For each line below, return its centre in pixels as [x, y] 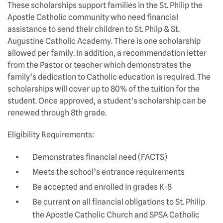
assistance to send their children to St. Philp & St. [94, 29]
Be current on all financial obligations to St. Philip [119, 202]
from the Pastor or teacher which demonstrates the [99, 65]
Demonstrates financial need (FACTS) [100, 157]
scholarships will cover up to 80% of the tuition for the [104, 89]
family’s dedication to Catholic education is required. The [109, 77]
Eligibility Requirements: [51, 134]
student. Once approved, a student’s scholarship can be [107, 101]
